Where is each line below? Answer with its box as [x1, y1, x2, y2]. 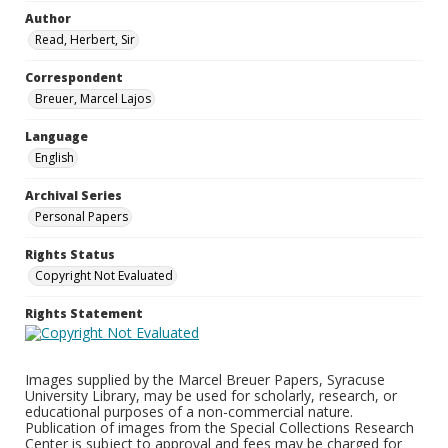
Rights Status [25, 246, 115, 263]
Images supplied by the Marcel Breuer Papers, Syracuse [25, 370, 385, 389]
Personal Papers [35, 208, 128, 225]
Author [25, 10, 71, 27]
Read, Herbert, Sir [35, 31, 135, 48]
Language [25, 128, 88, 145]
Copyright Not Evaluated [35, 267, 173, 284]
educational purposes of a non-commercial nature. [25, 402, 353, 421]
